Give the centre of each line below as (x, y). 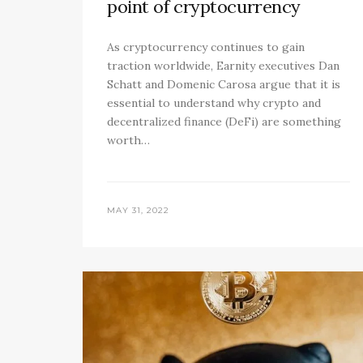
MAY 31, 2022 (138, 211)
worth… (128, 141)
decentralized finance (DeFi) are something (224, 122)
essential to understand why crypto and (214, 103)
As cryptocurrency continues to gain (206, 47)
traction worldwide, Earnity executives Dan (223, 66)
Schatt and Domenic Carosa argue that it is (224, 85)
